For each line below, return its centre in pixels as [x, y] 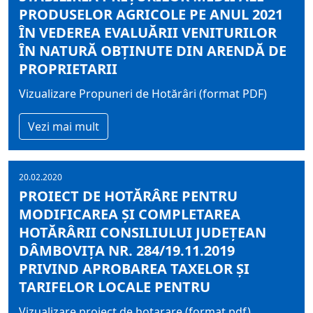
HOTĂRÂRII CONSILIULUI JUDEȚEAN [143, 232]
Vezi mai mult [64, 126]
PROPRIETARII [68, 69]
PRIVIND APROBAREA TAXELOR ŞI [134, 269]
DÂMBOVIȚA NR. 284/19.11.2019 [127, 250]
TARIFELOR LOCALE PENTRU [115, 287]
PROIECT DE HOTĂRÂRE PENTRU [128, 196]
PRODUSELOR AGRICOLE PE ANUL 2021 [151, 14]
